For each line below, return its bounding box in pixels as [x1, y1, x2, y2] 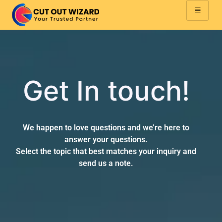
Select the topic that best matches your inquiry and [16, 147, 196, 156]
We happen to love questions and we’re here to [23, 123, 189, 132]
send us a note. [79, 159, 133, 168]
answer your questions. [64, 135, 148, 144]
